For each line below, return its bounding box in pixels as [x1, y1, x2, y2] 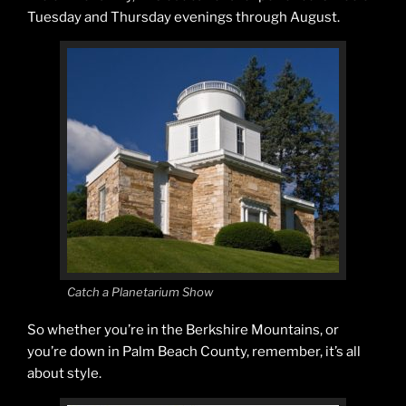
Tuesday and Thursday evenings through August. [27, 8, 340, 25]
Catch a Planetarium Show [67, 284, 213, 299]
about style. [27, 365, 101, 382]
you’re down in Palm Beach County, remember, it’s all [27, 343, 361, 361]
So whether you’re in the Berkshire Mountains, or [27, 322, 339, 339]
